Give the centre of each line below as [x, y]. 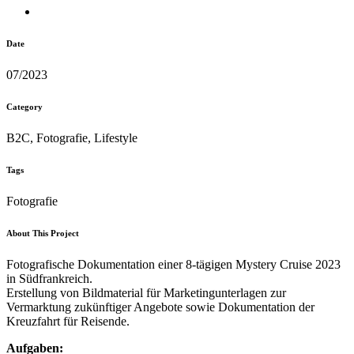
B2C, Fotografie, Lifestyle [72, 137]
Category [24, 106]
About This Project [43, 233]
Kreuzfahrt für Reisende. [68, 321]
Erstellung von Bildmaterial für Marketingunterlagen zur [146, 292]
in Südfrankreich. [49, 278]
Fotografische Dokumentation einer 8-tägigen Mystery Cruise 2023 [173, 264]
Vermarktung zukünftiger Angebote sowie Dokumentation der [160, 307]
